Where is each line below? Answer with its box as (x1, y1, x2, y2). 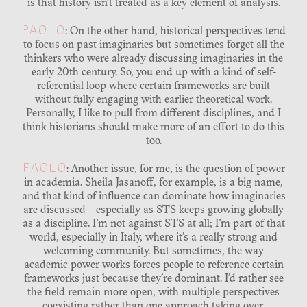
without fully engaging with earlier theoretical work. (35, 95, 272, 106)
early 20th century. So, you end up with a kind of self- (31, 67, 276, 79)
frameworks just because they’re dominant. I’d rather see (23, 273, 284, 285)
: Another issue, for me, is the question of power (66, 164, 285, 175)
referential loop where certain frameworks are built (37, 81, 270, 93)
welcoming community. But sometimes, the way (43, 246, 264, 258)
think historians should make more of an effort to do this (23, 122, 284, 134)
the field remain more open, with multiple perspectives (27, 287, 280, 299)
